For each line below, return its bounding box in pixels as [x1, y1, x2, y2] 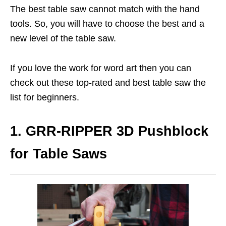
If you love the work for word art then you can [10, 63, 191, 74]
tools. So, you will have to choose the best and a [10, 19, 204, 29]
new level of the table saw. [10, 33, 116, 44]
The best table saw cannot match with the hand [10, 4, 200, 15]
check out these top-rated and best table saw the [10, 78, 206, 88]
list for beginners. [10, 92, 79, 103]
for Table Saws [10, 146, 107, 162]
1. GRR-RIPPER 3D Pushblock [10, 124, 208, 139]
